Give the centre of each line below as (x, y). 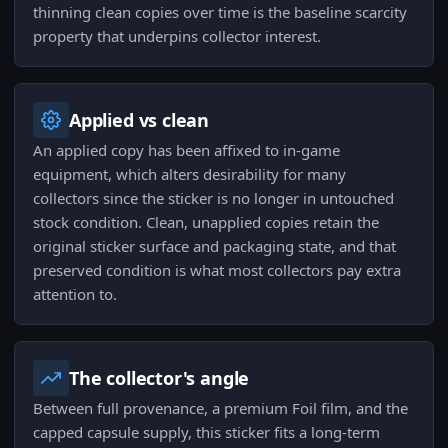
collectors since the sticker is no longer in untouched (213, 198)
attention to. (75, 294)
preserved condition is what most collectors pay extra (217, 270)
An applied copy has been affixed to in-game (186, 150)
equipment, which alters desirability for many (189, 174)
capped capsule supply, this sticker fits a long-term (206, 432)
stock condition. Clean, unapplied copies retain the (206, 222)
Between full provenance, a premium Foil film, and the (220, 408)
